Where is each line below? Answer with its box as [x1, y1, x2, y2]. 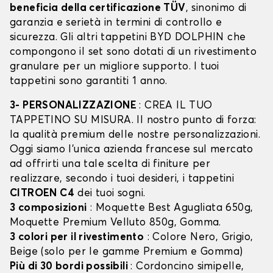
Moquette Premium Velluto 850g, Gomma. [10, 218, 221, 229]
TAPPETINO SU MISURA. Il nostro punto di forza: [10, 115, 257, 126]
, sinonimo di [185, 3, 247, 14]
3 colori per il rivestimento [10, 232, 144, 243]
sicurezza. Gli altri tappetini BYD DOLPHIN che [10, 32, 246, 43]
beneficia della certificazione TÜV [10, 3, 186, 14]
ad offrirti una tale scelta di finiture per [10, 159, 211, 170]
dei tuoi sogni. [74, 188, 146, 199]
